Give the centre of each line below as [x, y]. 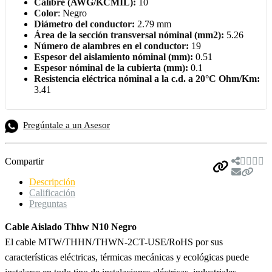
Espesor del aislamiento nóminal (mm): [114, 56]
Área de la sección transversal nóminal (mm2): [129, 35]
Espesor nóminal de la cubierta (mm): [111, 67]
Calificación [52, 192]
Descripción [52, 182]
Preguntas [48, 203]
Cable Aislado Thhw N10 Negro [71, 226]
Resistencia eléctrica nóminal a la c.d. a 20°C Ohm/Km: [147, 78]
